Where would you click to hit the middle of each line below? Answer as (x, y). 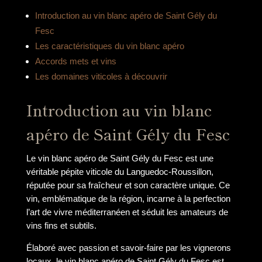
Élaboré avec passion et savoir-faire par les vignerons (128, 248)
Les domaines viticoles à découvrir (101, 76)
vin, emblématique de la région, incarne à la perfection (128, 198)
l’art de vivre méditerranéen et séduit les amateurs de (127, 212)
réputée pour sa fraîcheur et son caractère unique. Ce (128, 185)
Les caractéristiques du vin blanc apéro (110, 46)
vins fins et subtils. (61, 225)
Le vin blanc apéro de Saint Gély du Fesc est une (120, 158)
